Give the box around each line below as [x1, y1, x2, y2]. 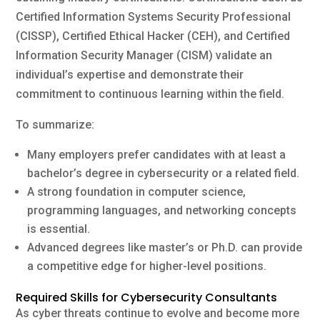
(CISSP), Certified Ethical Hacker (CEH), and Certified [16, 29, 291, 43]
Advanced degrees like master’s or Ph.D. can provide [27, 240, 303, 254]
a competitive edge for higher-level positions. [27, 259, 267, 273]
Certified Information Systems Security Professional [16, 9, 291, 24]
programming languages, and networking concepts [27, 203, 297, 217]
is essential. [27, 221, 91, 236]
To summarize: [16, 117, 95, 131]
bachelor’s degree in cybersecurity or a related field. [27, 166, 300, 180]
